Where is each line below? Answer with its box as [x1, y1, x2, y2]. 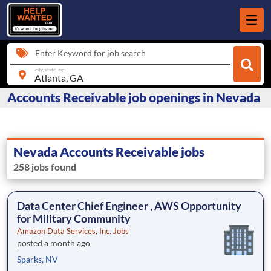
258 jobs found [13, 161, 76, 173]
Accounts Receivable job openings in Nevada [7, 90, 260, 105]
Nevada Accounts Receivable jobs [13, 144, 204, 160]
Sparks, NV [17, 254, 58, 265]
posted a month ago [17, 238, 90, 249]
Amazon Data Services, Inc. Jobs [17, 226, 129, 237]
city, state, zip [34, 66, 65, 73]
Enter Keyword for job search [35, 48, 146, 58]
